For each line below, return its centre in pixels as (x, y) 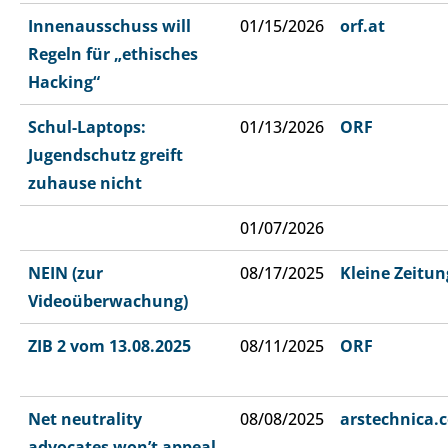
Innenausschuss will (109, 26)
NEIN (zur (65, 273)
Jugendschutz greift (105, 155)
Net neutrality (85, 419)
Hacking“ (64, 82)
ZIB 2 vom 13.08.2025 (109, 346)
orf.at (362, 26)
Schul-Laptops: (87, 127)
